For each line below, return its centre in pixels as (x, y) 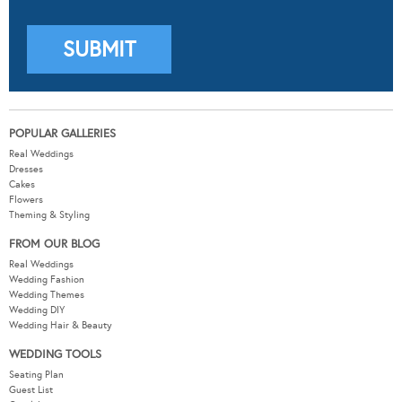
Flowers (26, 157)
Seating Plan (36, 332)
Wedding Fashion (47, 237)
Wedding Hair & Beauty (61, 283)
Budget (24, 378)
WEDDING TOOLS (55, 312)
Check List (31, 363)
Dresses (26, 127)
